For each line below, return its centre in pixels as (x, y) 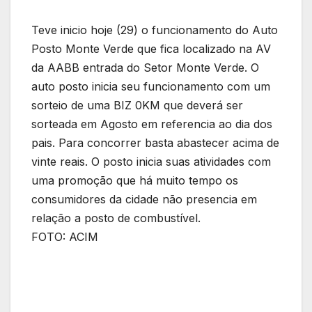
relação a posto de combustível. (116, 218)
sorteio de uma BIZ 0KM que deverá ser (137, 106)
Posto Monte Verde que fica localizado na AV (151, 49)
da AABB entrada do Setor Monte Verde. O (145, 68)
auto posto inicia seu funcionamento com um (151, 87)
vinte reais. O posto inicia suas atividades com (151, 162)
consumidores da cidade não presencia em (144, 200)
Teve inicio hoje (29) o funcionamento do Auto (155, 30)
